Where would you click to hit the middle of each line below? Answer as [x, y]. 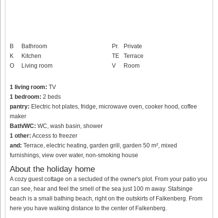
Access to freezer [54, 136]
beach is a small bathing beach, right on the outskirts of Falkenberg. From [106, 198]
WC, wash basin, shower [69, 126]
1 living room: [28, 87]
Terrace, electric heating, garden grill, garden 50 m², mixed [100, 145]
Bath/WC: [23, 126]
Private [133, 46]
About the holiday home [52, 169]
